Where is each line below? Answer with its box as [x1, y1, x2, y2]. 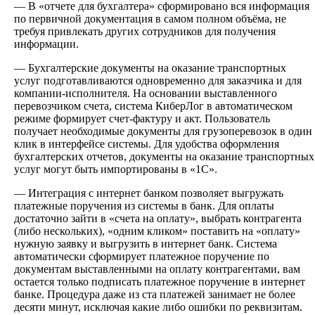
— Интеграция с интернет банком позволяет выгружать [14, 186, 283, 199]
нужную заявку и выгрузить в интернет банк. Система [14, 237, 277, 250]
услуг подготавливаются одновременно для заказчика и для [14, 74, 302, 86]
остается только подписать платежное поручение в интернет [14, 275, 305, 288]
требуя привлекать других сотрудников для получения [14, 25, 276, 37]
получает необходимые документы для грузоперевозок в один [14, 124, 312, 137]
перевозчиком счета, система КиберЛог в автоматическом [14, 99, 292, 112]
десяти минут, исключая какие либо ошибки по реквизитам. [14, 300, 302, 313]
